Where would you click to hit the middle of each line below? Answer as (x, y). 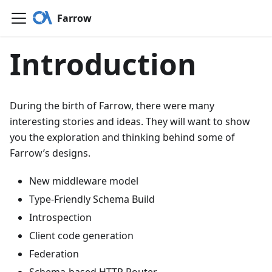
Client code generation (81, 236)
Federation (54, 254)
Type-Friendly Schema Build (92, 199)
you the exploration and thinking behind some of (122, 137)
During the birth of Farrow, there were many (112, 106)
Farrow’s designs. (50, 153)
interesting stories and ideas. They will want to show (130, 121)
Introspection (60, 217)
